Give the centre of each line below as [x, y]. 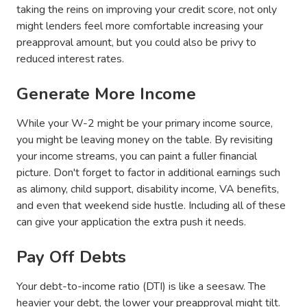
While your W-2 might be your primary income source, [145, 123]
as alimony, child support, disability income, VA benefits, [148, 189]
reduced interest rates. [70, 59]
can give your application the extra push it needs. [131, 222]
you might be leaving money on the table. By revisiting [145, 139]
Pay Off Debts [71, 257]
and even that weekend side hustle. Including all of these [151, 205]
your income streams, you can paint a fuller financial [137, 156]
